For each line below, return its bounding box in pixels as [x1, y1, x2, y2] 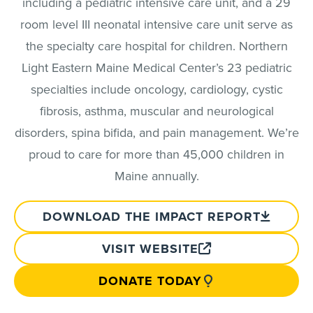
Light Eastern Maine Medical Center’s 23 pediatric [21, 59, 292, 76]
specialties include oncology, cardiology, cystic [30, 80, 283, 98]
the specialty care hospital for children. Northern [25, 37, 288, 54]
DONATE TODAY [98, 272, 202, 290]
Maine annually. [114, 167, 199, 184]
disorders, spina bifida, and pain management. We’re [14, 124, 299, 141]
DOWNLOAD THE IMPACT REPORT [42, 208, 261, 226]
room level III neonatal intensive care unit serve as [20, 15, 293, 33]
